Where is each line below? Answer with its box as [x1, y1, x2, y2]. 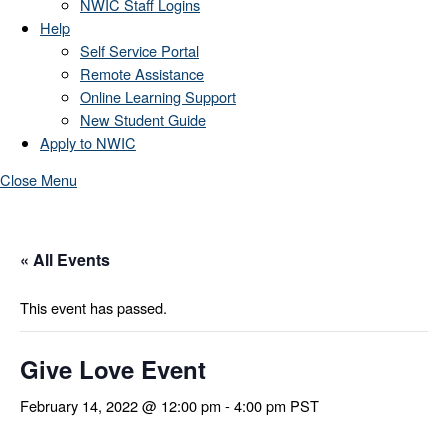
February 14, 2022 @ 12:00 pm [20, 395, 221, 417]
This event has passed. [20, 297, 167, 319]
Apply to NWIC [40, 131, 136, 153]
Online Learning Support [80, 85, 236, 107]
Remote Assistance [80, 62, 204, 84]
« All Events [20, 248, 110, 272]
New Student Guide [80, 108, 206, 130]
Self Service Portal [80, 39, 199, 61]
